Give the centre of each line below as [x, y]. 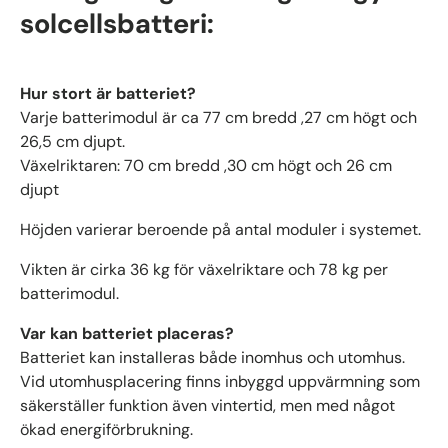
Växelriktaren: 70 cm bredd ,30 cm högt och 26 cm [206, 166]
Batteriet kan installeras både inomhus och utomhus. [212, 358]
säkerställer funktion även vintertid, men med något [207, 406]
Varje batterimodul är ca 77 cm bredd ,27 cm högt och [218, 118]
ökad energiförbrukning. [106, 430]
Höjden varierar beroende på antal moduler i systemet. [220, 230]
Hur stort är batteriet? [108, 94]
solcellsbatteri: [117, 23]
